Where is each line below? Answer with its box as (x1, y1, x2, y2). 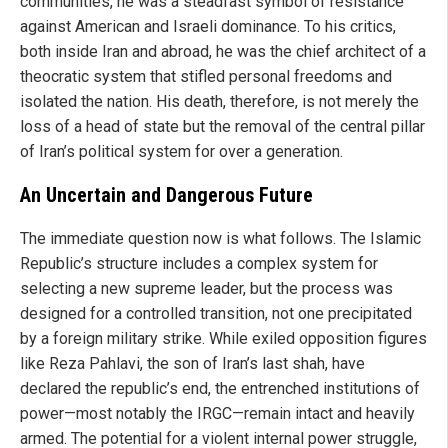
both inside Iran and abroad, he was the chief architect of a (20, 42, 426, 62)
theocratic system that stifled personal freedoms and (20, 67, 392, 87)
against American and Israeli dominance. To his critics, (20, 17, 396, 37)
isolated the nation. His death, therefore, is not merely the (20, 92, 419, 112)
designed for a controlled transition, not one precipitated (20, 304, 412, 324)
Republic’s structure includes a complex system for (20, 254, 378, 274)
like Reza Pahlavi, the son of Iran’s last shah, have (20, 354, 365, 374)
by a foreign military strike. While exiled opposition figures (20, 329, 427, 349)
